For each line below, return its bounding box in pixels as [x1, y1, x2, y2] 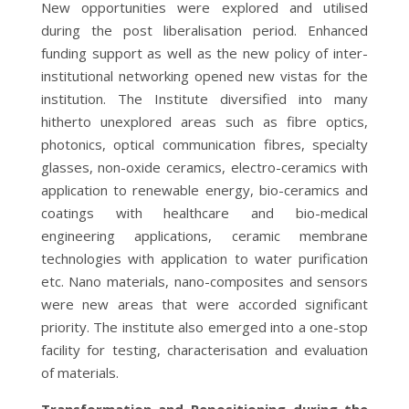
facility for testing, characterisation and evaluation [40, 340, 369, 359]
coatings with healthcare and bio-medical [40, 203, 369, 222]
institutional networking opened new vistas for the [40, 66, 369, 85]
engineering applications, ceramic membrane [40, 225, 369, 245]
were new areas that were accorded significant [40, 294, 369, 313]
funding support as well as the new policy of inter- [40, 43, 369, 62]
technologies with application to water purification [40, 248, 369, 267]
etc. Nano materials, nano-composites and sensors [40, 271, 369, 290]
